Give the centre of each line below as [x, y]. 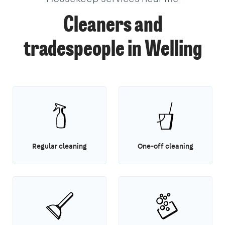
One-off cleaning [165, 146]
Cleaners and [113, 26]
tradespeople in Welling [113, 50]
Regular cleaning [60, 146]
